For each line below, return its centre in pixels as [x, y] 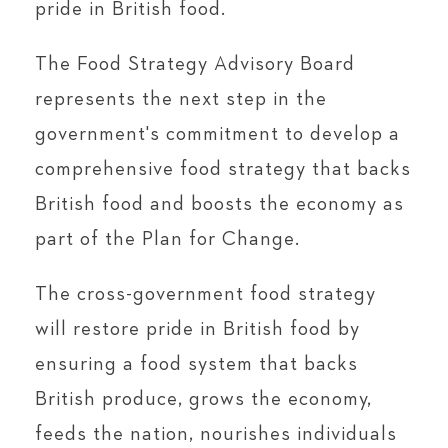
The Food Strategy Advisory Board [195, 63]
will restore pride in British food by [197, 328]
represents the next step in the [181, 98]
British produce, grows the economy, [203, 398]
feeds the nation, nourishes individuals [216, 433]
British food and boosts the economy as [219, 203]
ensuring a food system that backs [196, 363]
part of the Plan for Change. [167, 238]
